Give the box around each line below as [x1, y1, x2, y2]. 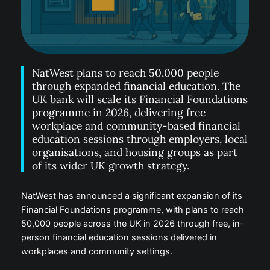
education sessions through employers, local [32, 132, 248, 146]
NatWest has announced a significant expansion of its [20, 190, 242, 202]
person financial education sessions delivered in [20, 232, 217, 243]
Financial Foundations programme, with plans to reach [20, 204, 244, 216]
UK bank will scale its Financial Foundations [32, 92, 248, 107]
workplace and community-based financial [32, 119, 241, 133]
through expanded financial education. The [32, 79, 241, 93]
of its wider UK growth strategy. [32, 159, 190, 173]
